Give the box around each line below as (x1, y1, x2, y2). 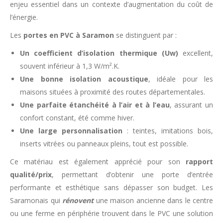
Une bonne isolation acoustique (20, 74, 148, 84)
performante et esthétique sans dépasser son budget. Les (10, 183, 213, 192)
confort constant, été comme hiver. (20, 113, 134, 122)
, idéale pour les (148, 74, 213, 84)
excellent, (178, 48, 214, 58)
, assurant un (169, 100, 214, 110)
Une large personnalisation (20, 126, 122, 135)
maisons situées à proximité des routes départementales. (20, 87, 205, 97)
